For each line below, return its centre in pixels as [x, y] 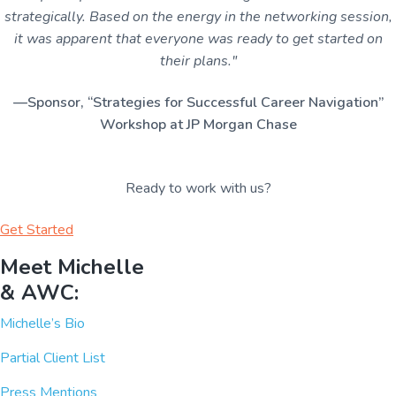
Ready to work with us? [198, 188]
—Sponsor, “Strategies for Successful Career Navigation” [198, 102]
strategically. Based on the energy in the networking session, [198, 16]
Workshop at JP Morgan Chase [198, 124]
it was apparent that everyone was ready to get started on [198, 38]
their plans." [198, 61]
